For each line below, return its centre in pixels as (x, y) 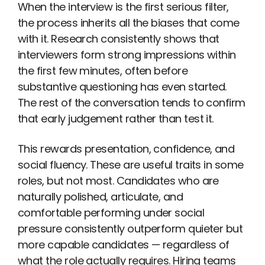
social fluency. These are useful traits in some (131, 164)
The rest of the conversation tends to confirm (132, 103)
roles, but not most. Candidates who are (118, 180)
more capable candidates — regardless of (124, 244)
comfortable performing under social (111, 212)
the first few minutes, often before (103, 71)
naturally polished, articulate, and (101, 196)
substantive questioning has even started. (122, 87)
